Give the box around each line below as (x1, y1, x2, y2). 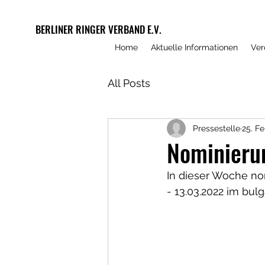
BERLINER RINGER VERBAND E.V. (35, 22, 161, 37)
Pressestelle (193, 123, 240, 133)
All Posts (108, 76, 150, 89)
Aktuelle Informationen (151, 43, 238, 52)
